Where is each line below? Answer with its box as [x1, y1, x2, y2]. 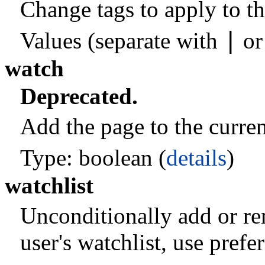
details [166, 144, 227, 170]
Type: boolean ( [20, 144, 166, 170]
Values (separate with [20, 28, 224, 54]
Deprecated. [20, 83, 138, 109]
